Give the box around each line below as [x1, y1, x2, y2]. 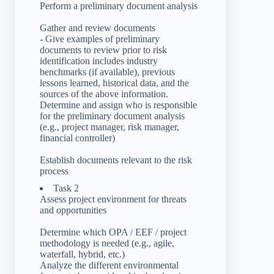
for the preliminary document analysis [40, 111, 185, 122]
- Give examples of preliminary [40, 34, 160, 45]
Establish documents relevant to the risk [40, 155, 192, 166]
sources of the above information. [40, 89, 168, 100]
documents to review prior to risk [40, 45, 167, 56]
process [40, 166, 68, 177]
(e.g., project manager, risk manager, [40, 122, 179, 133]
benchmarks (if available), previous [40, 67, 175, 78]
